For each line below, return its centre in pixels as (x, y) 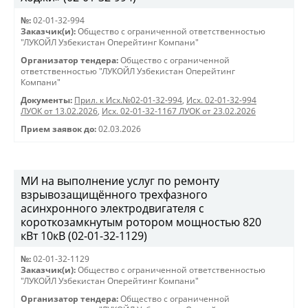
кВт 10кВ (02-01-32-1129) (84, 236)
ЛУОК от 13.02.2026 (59, 111)
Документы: (46, 100)
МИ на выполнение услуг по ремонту (120, 181)
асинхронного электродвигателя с (112, 208)
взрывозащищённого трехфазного (114, 195)
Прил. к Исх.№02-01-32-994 (128, 100)
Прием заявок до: (58, 129)
